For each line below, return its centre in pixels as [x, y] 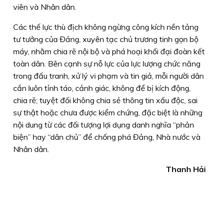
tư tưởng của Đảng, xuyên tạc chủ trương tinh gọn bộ [106, 39]
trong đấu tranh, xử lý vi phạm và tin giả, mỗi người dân [109, 76]
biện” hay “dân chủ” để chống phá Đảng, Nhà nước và [107, 137]
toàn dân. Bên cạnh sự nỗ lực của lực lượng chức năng [107, 63]
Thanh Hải [186, 169]
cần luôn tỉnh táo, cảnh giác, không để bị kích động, [102, 88]
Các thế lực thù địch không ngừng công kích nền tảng [106, 27]
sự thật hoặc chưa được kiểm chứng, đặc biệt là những [108, 112]
